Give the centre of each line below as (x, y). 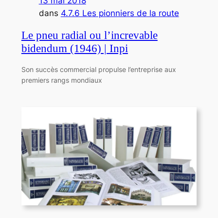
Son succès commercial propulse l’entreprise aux (99, 70)
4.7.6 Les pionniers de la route (120, 13)
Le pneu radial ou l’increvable (89, 36)
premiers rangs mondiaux (62, 80)
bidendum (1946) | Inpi (74, 49)
